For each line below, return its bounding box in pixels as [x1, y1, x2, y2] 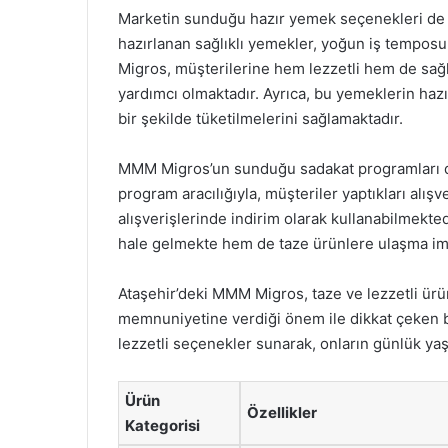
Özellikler [247, 402, 317, 422]
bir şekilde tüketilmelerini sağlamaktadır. [118, 108, 403, 128]
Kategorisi [125, 415, 200, 435]
